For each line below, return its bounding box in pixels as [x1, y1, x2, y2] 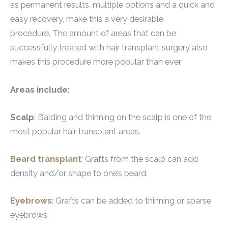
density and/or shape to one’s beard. [10, 168, 148, 179]
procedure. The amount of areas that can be [10, 28, 176, 39]
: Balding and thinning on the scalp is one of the [34, 112, 211, 122]
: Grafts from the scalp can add [81, 154, 198, 164]
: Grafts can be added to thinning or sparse [52, 196, 211, 206]
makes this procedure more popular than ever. [10, 57, 182, 67]
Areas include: [10, 84, 70, 95]
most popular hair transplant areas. [10, 126, 140, 136]
